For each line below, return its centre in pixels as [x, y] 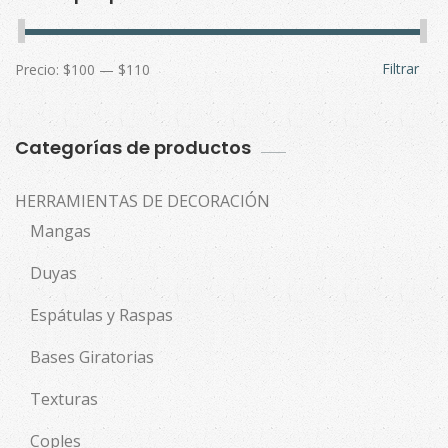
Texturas [64, 399]
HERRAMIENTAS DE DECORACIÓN [142, 201]
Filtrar [400, 68]
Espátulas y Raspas [101, 315]
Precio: [39, 70]
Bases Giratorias [92, 357]
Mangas [60, 231]
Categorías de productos [133, 148]
